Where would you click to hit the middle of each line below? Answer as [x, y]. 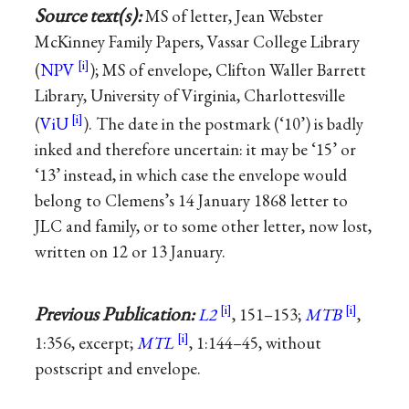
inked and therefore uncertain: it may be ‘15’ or [196, 150]
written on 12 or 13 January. [131, 252]
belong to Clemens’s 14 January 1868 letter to [192, 201]
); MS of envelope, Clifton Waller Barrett [228, 70]
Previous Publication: [117, 313]
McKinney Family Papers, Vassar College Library [198, 41]
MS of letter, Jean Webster [235, 16]
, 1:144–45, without [256, 343]
